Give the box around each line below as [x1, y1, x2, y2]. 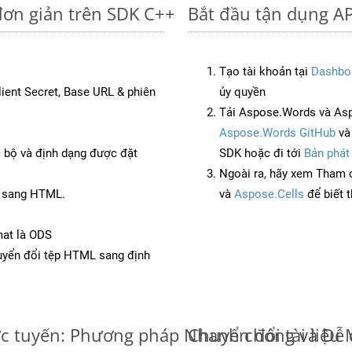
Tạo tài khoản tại [219, 64, 311, 79]
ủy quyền [219, 84, 266, 99]
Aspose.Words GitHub [219, 125, 335, 140]
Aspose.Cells [234, 186, 304, 201]
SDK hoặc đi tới [219, 145, 304, 160]
